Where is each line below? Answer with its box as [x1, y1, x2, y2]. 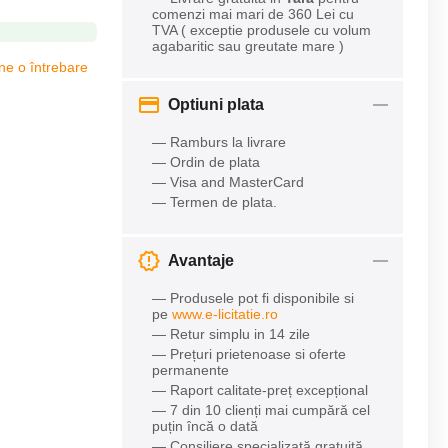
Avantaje [168, 252, 234, 269]
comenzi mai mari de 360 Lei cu [152, 6, 354, 22]
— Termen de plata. [152, 194, 277, 210]
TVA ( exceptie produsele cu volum [152, 22, 371, 38]
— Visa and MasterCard [152, 174, 304, 190]
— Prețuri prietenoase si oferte [152, 346, 346, 362]
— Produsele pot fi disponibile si [152, 290, 354, 306]
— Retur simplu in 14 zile [152, 326, 310, 342]
